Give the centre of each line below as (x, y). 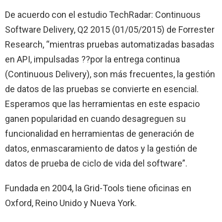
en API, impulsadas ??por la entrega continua (92, 59)
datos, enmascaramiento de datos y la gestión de (101, 148)
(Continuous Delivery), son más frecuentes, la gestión (110, 74)
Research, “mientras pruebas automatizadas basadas (110, 44)
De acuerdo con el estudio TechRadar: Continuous (103, 14)
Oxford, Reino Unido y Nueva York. (71, 203)
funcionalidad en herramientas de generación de (100, 133)
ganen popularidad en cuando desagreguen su (95, 118)
